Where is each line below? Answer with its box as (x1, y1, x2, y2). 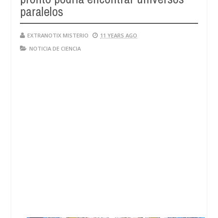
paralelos (20, 3, 63, 20)
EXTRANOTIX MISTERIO (27, 32, 89, 39)
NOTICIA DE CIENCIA (29, 45, 81, 52)
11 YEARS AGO (100, 32, 137, 39)
